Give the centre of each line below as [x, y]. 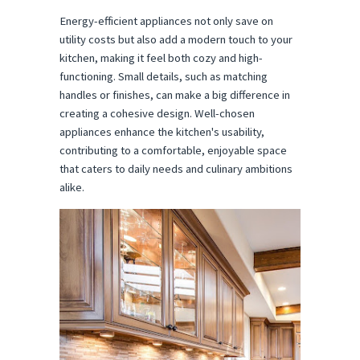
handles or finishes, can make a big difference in [175, 94]
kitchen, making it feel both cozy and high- [161, 57]
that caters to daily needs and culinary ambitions [176, 168]
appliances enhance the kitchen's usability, [162, 131]
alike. [72, 187]
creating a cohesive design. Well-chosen [157, 113]
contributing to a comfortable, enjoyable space [173, 150]
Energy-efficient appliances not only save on [166, 20]
